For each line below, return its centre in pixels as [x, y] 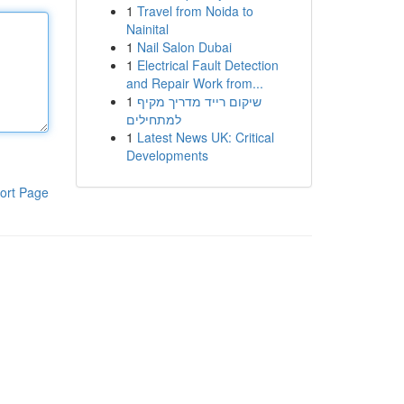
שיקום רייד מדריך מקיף [199, 101]
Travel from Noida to [195, 11]
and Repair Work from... [194, 83]
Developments [167, 155]
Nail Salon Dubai [184, 47]
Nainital [147, 29]
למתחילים [153, 119]
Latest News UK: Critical [205, 137]
